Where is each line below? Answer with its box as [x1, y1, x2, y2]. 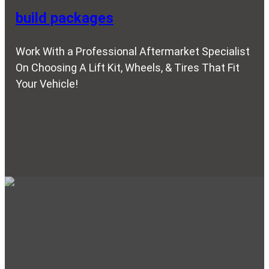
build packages [16, 9, 113, 26]
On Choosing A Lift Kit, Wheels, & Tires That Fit [16, 61, 240, 74]
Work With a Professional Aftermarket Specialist [16, 44, 250, 58]
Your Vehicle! [16, 77, 78, 90]
